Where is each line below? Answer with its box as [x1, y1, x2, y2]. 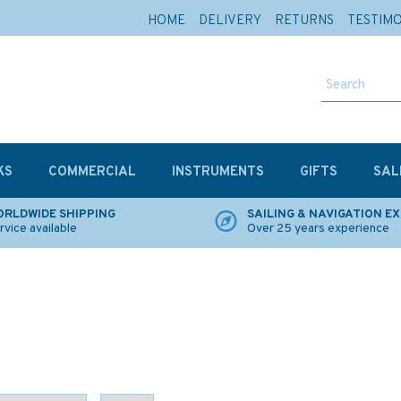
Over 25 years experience [247, 221, 389, 236]
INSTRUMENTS [172, 164, 264, 181]
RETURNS [275, 13, 334, 30]
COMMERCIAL [48, 164, 136, 181]
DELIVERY [199, 13, 261, 30]
